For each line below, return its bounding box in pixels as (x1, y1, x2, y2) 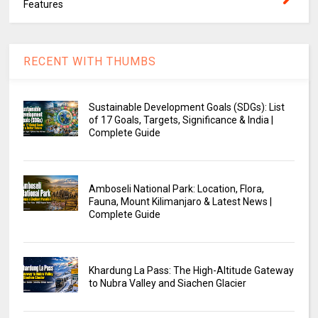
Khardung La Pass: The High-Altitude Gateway (88, 264, 294, 276)
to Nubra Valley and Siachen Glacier (88, 277, 246, 289)
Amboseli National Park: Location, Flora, (88, 182, 264, 194)
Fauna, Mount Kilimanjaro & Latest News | (88, 195, 272, 207)
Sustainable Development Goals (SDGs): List (88, 101, 285, 113)
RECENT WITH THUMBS (23, 54, 157, 68)
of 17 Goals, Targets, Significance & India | (88, 114, 273, 126)
